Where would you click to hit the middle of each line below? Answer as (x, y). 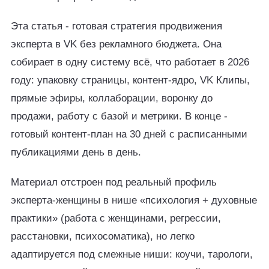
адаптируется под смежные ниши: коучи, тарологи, (132, 254)
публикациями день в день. (76, 152)
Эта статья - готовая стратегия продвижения (116, 26)
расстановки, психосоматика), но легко (103, 236)
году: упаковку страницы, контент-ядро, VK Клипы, (130, 80)
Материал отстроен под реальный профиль (114, 182)
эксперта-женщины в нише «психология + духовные (134, 200)
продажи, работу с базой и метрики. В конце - (119, 116)
